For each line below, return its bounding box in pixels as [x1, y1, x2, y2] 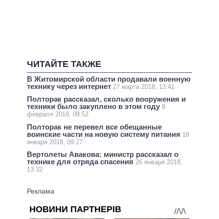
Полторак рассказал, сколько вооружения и [27, 95, 186, 104]
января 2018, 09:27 [27, 138, 83, 146]
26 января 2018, [135, 158, 182, 166]
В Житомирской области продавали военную [27, 75, 191, 84]
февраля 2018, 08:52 [27, 110, 88, 118]
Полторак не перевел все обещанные [27, 122, 162, 131]
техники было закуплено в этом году [27, 102, 162, 111]
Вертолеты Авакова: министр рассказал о [27, 150, 178, 158]
